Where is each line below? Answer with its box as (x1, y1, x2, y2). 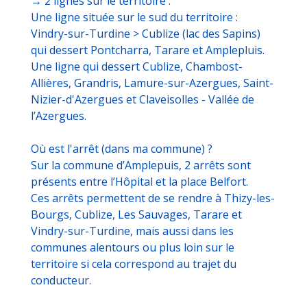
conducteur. (31, 273, 91, 288)
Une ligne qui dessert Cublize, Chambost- (31, 59, 243, 75)
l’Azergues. (31, 108, 86, 124)
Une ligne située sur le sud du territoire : (31, 10, 238, 25)
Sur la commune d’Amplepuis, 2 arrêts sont (31, 158, 251, 173)
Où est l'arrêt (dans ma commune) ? (31, 141, 212, 157)
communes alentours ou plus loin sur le (31, 240, 234, 256)
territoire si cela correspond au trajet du (31, 256, 236, 272)
